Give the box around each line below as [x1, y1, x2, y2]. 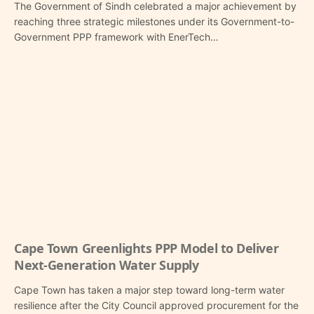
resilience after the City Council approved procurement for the [14, 299, 299, 312]
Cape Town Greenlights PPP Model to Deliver [14, 240, 279, 257]
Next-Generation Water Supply [14, 257, 199, 274]
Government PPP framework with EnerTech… [14, 30, 219, 43]
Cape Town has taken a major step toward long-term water [14, 284, 285, 296]
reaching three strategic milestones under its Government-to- [14, 15, 294, 27]
